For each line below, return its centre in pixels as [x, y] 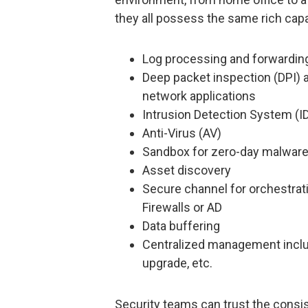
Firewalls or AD [182, 208]
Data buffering [181, 226]
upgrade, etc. [177, 263]
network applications [199, 96]
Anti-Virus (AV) [182, 133]
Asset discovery [187, 170]
